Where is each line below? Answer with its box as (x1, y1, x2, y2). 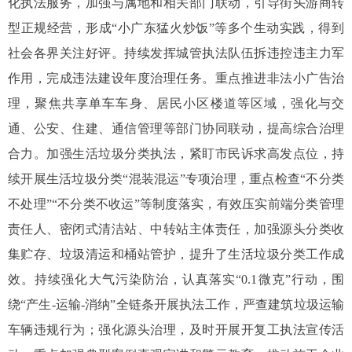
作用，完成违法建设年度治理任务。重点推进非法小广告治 (8, 71, 344, 86)
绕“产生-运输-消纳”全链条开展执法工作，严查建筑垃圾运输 (8, 298, 344, 312)
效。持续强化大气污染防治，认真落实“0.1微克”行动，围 (8, 273, 344, 287)
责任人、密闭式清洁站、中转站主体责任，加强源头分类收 (8, 222, 344, 236)
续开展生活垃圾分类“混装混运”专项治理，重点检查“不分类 (8, 172, 344, 186)
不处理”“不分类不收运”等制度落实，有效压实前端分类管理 (8, 197, 344, 211)
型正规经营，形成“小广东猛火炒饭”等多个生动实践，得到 (8, 21, 344, 35)
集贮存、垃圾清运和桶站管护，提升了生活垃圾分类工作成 (8, 247, 344, 262)
